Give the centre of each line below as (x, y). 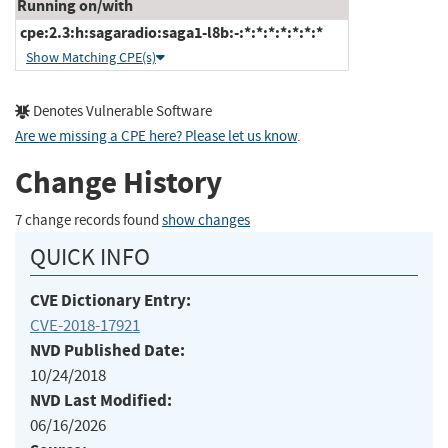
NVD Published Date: (107, 350)
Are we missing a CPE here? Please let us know (156, 136)
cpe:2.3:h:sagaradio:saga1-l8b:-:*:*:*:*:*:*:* (170, 32)
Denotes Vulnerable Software (121, 111)
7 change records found (88, 220)
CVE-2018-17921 (85, 325)
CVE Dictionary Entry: (110, 300)
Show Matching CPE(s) (91, 57)
